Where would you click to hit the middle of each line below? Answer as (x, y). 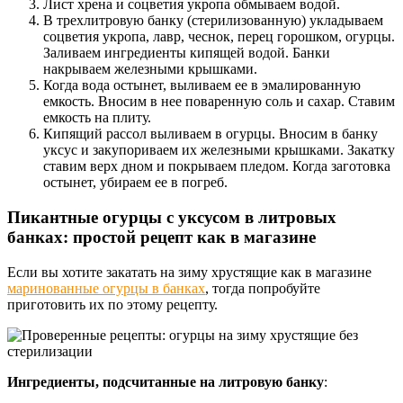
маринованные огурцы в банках (106, 288)
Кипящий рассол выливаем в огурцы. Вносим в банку (210, 134)
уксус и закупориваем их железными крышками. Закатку (219, 150)
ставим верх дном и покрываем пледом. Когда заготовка (217, 166)
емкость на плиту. (97, 118)
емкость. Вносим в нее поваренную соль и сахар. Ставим (219, 102)
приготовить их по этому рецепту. (112, 304)
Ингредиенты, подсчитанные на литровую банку (166, 381)
